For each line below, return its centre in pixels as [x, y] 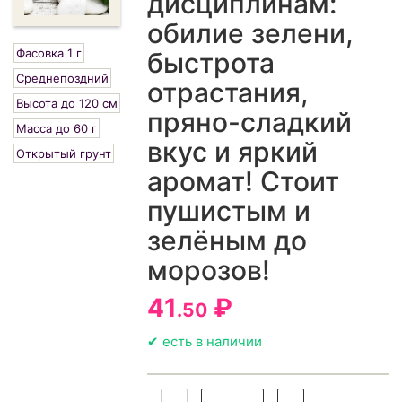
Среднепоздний [62, 79]
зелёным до [227, 241]
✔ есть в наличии [205, 342]
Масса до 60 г [57, 129]
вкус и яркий [233, 152]
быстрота [211, 63]
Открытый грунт [64, 154]
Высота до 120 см [67, 104]
